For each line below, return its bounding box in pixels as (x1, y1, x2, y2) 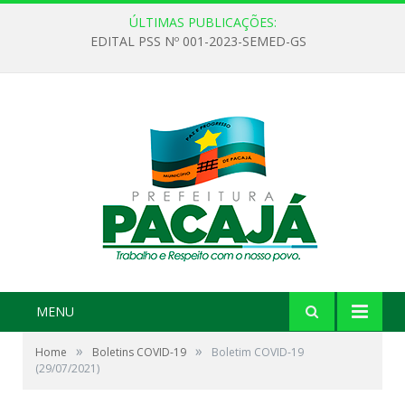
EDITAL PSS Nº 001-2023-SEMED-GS (89, 33, 306, 51)
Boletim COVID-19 (212, 344, 304, 360)
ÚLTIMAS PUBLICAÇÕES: (128, 14, 277, 31)
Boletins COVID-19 (92, 344, 186, 360)
